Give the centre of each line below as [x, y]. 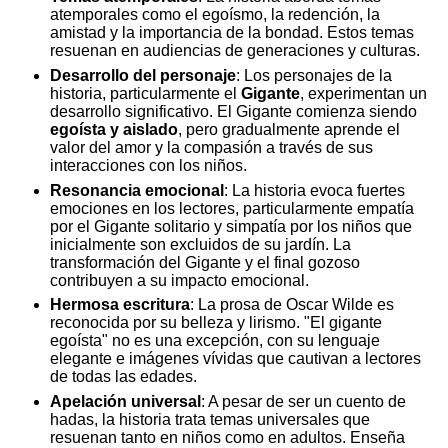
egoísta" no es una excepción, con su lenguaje [215, 341]
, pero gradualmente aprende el [289, 130]
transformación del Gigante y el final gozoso [205, 262]
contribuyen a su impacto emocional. [179, 280]
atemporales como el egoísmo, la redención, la [215, 15]
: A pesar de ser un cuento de [303, 402]
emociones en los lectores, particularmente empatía [232, 208]
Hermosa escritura [120, 305]
